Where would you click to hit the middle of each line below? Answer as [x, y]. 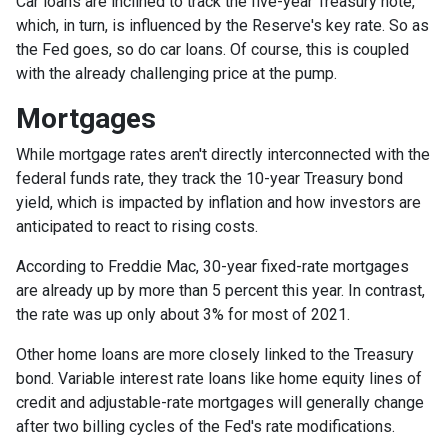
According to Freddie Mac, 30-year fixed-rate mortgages [212, 266]
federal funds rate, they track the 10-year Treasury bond [209, 178]
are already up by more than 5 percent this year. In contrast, [220, 290]
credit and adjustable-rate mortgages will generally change [220, 402]
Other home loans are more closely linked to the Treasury [215, 354]
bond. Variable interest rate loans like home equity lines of [219, 378]
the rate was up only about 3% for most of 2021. [183, 314]
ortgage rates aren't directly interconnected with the [251, 154]
